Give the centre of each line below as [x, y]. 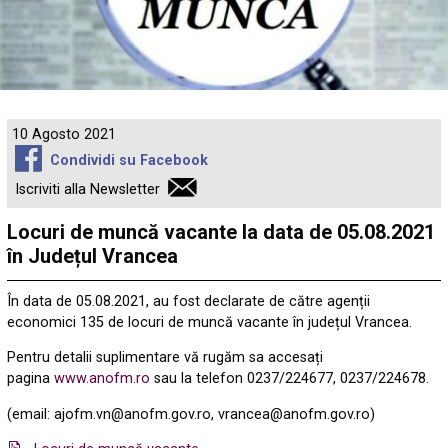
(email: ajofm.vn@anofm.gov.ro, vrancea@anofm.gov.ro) [191, 414]
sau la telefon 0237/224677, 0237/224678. [290, 379]
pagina [31, 379]
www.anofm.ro [102, 379]
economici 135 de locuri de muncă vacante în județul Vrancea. [210, 322]
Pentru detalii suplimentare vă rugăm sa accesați [165, 358]
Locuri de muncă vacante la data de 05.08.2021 [221, 231]
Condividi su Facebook [128, 161]
